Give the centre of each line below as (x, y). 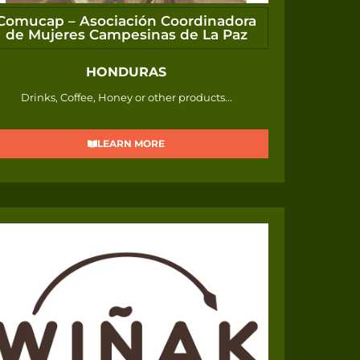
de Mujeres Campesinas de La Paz (126, 35)
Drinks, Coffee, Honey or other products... (126, 98)
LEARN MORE (131, 144)
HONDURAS (127, 72)
